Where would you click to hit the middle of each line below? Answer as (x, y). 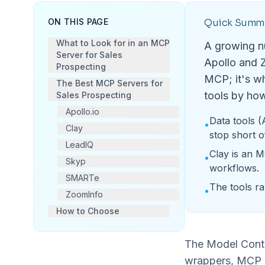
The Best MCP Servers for (109, 83)
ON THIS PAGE (78, 21)
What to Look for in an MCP (113, 43)
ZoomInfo (84, 194)
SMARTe (83, 177)
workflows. (234, 168)
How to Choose (88, 211)
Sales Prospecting (94, 95)
